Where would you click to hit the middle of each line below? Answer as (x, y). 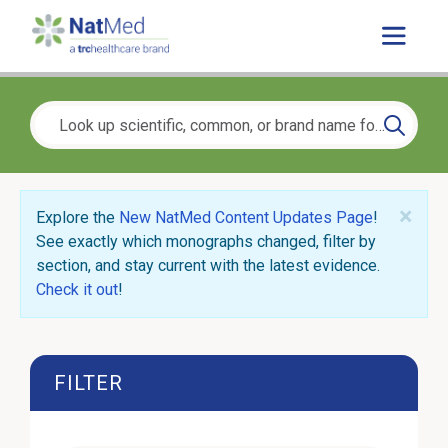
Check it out (77, 290)
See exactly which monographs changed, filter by (206, 242)
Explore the (77, 218)
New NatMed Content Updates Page (246, 218)
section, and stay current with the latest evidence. (208, 266)
